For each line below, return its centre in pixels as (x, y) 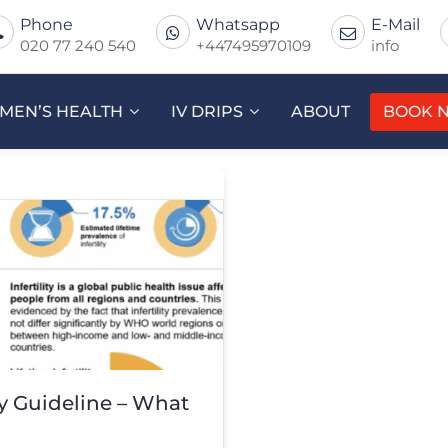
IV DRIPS (207, 111)
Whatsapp (238, 24)
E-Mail (395, 24)
